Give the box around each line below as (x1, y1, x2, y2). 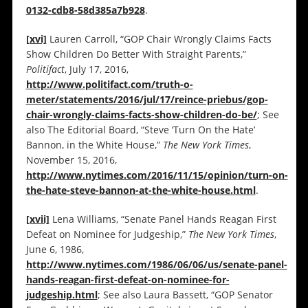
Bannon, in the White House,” (25, 138, 163, 152)
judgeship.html (25, 288, 98, 302)
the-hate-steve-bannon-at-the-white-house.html (25, 184, 256, 197)
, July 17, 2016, (64, 63, 129, 76)
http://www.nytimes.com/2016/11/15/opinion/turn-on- (25, 168, 288, 182)
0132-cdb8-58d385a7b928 (25, 3, 145, 17)
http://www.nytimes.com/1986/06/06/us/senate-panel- (25, 258, 287, 272)
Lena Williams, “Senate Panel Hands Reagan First (49, 212, 276, 226)
